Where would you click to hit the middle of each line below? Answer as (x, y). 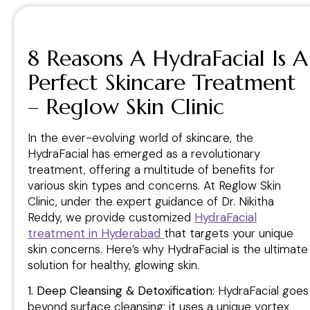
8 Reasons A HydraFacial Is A (168, 58)
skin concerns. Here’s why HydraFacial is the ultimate (168, 249)
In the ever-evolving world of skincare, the (140, 138)
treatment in (63, 234)
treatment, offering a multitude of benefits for (151, 170)
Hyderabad (133, 234)
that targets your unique (229, 234)
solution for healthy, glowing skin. (113, 265)
